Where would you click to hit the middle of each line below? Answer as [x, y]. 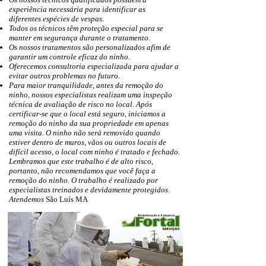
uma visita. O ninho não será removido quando [85, 133]
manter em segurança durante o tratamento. [80, 38]
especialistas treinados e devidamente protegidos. [89, 190]
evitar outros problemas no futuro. [64, 76]
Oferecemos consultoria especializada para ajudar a [94, 66]
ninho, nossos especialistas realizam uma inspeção [91, 95]
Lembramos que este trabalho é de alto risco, [81, 161]
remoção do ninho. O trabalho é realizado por [83, 180]
